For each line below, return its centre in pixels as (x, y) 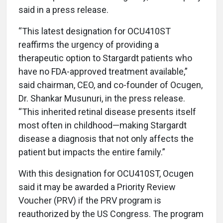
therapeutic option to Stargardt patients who (105, 58)
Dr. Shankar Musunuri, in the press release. (102, 98)
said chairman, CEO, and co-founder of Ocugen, (111, 85)
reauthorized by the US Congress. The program (111, 214)
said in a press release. (64, 10)
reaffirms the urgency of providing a (89, 45)
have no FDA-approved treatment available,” (103, 71)
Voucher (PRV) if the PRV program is (90, 200)
